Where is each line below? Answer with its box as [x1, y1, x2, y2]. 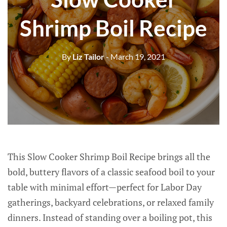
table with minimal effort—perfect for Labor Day [8, 181, 202, 193]
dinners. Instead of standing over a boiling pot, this [8, 211, 212, 223]
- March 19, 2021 [106, 51, 165, 61]
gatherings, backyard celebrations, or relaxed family [8, 196, 214, 208]
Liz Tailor [71, 51, 104, 61]
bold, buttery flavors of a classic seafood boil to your [8, 166, 215, 178]
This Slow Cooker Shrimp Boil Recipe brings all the [8, 150, 210, 163]
